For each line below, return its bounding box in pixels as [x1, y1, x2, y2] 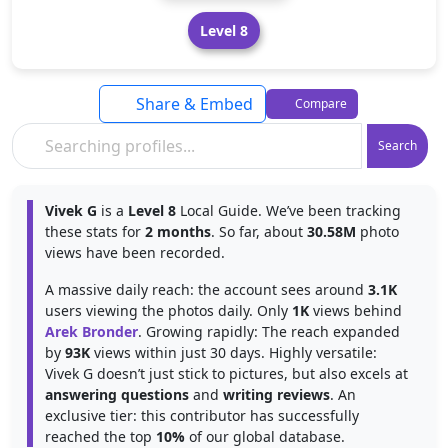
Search [378, 137, 417, 154]
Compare [291, 95, 347, 112]
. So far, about [211, 222, 307, 241]
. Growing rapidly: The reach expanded [138, 322, 400, 341]
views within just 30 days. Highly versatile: [90, 343, 377, 362]
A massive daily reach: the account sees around [45, 280, 368, 299]
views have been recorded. [45, 243, 225, 262]
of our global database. [185, 427, 345, 446]
